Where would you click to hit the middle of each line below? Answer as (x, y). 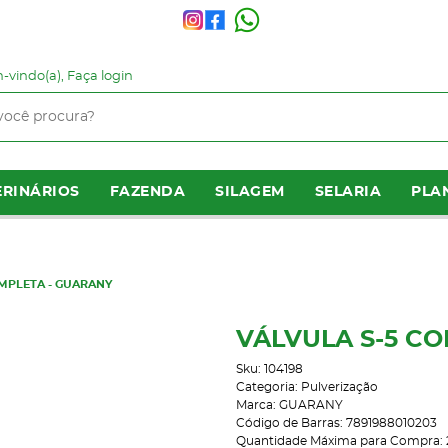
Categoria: (266, 387)
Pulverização (339, 387)
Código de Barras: (290, 423)
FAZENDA (147, 192)
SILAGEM (250, 192)
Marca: (257, 405)
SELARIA (347, 192)
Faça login (100, 76)
